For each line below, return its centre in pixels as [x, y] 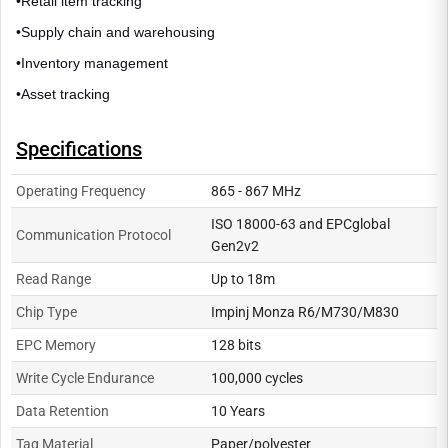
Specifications [79, 148]
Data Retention [62, 410]
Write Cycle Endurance [85, 377]
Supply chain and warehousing [120, 31]
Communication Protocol [93, 234]
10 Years [238, 410]
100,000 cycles [257, 377]
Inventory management [96, 62]
